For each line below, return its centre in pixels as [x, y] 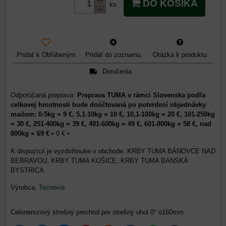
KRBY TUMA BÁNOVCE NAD [171, 151]
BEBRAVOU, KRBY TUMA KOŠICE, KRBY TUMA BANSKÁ [99, 160]
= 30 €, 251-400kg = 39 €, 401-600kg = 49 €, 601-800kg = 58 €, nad [111, 124]
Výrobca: [25, 187]
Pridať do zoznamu [113, 54]
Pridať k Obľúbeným [46, 54]
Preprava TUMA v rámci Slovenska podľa [141, 95]
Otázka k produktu [180, 54]
